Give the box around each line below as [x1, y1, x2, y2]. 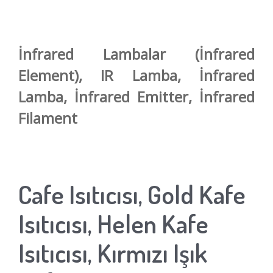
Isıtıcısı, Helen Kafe [18, 207, 208, 239]
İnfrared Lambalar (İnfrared [18, 43, 255, 64]
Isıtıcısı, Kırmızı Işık [18, 236, 207, 269]
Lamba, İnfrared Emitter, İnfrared [18, 86, 255, 107]
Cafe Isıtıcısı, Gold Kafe [18, 177, 246, 210]
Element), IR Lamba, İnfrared [18, 65, 255, 85]
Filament [18, 107, 77, 128]
